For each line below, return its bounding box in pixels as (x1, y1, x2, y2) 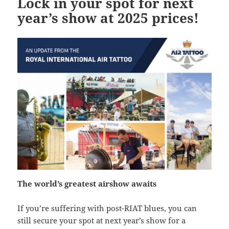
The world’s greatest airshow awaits (17, 178, 157, 189)
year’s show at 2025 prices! (17, 8, 199, 27)
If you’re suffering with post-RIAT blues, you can (17, 203, 197, 214)
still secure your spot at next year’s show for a (17, 215, 186, 226)
